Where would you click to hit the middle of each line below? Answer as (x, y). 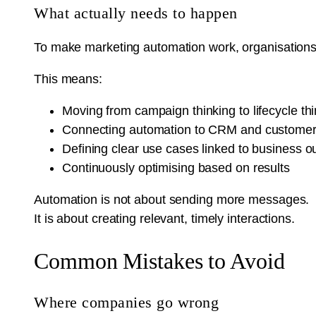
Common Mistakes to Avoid (159, 261)
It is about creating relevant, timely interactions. (164, 219)
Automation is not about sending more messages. (172, 200)
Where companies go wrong (126, 302)
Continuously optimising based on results (176, 168)
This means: (68, 79)
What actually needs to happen (136, 13)
